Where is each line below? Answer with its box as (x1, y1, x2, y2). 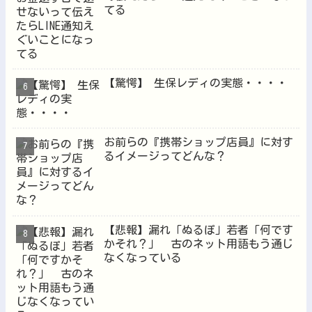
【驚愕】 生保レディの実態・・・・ (104, 77, 288, 89)
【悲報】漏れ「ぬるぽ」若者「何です (104, 224, 294, 235)
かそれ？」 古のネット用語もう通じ (104, 237, 294, 249)
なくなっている (104, 251, 182, 263)
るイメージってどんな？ (104, 150, 227, 162)
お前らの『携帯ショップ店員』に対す (104, 136, 294, 148)
